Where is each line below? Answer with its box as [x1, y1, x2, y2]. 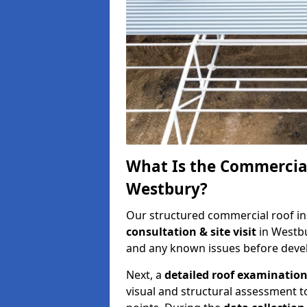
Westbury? [126, 177, 208, 199]
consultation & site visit [126, 223, 259, 239]
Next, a [126, 267, 164, 282]
